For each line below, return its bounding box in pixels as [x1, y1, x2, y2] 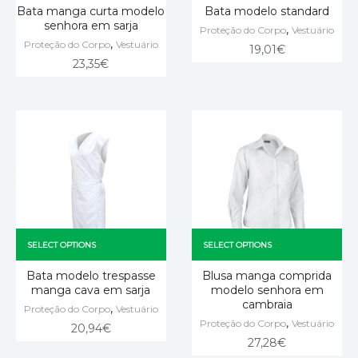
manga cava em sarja [31, 282, 151, 297]
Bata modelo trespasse [26, 268, 156, 283]
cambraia [241, 296, 292, 312]
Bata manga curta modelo [17, 4, 165, 19]
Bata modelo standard [205, 4, 330, 19]
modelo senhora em [210, 282, 324, 297]
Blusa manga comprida [202, 268, 332, 283]
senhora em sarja [43, 18, 138, 34]
